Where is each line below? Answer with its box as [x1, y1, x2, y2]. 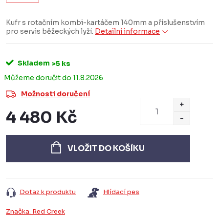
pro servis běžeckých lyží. [6, 27, 95, 36]
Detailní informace [95, 27, 160, 36]
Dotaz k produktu [20, 188, 76, 196]
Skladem [16, 59, 50, 67]
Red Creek [32, 207, 65, 216]
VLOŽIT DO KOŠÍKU [67, 143, 145, 153]
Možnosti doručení [21, 89, 90, 98]
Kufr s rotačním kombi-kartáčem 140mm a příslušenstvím [6, 18, 205, 27]
